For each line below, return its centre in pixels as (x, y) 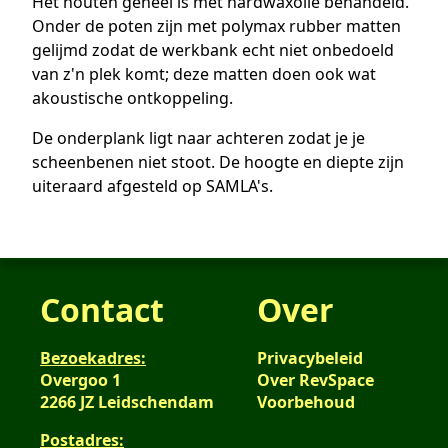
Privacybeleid (309, 357)
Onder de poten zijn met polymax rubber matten (216, 25)
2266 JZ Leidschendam (127, 401)
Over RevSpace (315, 379)
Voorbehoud (305, 401)
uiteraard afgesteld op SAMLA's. (152, 185)
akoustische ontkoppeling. (132, 97)
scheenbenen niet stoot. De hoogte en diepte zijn (218, 161)
